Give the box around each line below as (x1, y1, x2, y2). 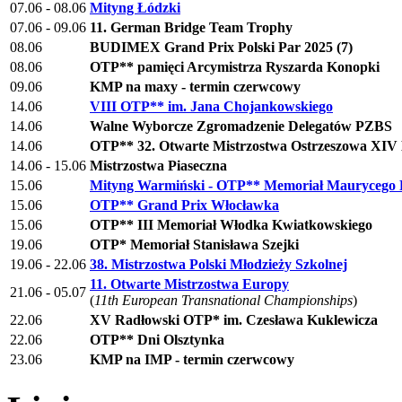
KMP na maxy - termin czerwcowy (90, 79, 301, 95)
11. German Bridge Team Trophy (90, 20, 293, 36)
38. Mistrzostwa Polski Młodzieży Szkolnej (90, 257, 347, 273)
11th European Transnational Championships (94, 293, 353, 309)
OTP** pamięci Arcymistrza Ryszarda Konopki (90, 59, 380, 75)
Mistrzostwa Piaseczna (90, 158, 227, 174)
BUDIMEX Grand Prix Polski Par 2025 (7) (90, 39, 353, 56)
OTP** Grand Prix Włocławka (90, 197, 279, 214)
